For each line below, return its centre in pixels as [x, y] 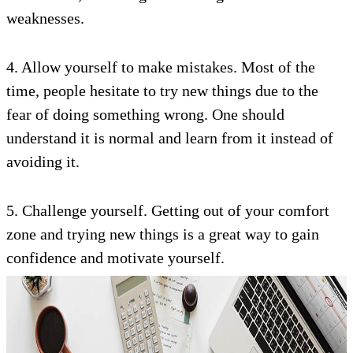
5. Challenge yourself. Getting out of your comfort [168, 210]
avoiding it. [43, 162]
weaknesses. [45, 18]
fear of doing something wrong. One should [145, 114]
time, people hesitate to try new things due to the [162, 91]
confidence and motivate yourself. [115, 258]
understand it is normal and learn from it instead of [170, 138]
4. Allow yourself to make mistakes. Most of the [161, 67]
